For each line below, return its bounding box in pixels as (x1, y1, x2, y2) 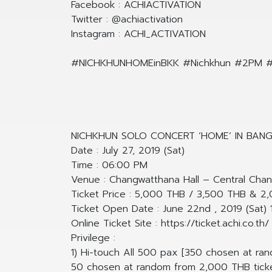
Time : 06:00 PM (71, 158, 148, 173)
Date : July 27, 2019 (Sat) (71, 143, 185, 158)
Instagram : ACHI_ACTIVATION (71, 27, 206, 42)
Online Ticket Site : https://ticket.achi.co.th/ (71, 216, 269, 231)
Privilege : (71, 231, 115, 246)
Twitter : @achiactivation (71, 12, 183, 27)
